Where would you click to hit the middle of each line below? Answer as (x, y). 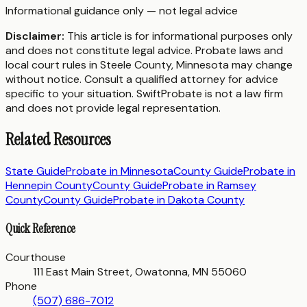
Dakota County (206, 200)
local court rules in (53, 65)
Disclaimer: (35, 36)
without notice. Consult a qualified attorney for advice (142, 79)
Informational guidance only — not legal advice (122, 11)
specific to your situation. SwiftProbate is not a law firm (144, 94)
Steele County (136, 65)
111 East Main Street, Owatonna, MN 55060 (140, 271)
